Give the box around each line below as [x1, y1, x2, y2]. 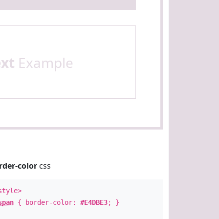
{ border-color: [13, 198, 80, 206]
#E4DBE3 [80, 198, 108, 206]
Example [14, 53, 73, 72]
